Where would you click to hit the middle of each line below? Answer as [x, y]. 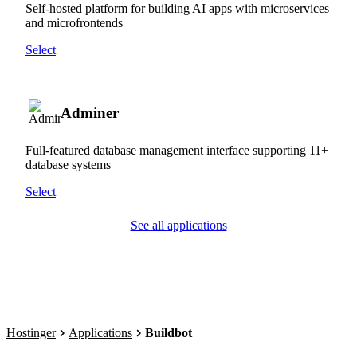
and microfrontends [74, 22]
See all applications [178, 225]
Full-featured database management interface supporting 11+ [177, 150]
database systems [68, 164]
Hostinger [31, 333]
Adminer [90, 112]
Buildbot [169, 333]
